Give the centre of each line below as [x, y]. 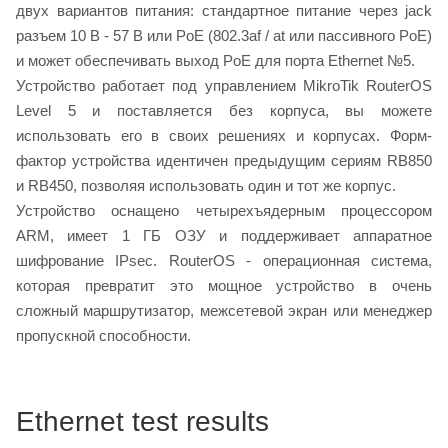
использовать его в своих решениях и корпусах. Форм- [224, 135]
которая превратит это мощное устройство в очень [224, 285]
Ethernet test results [142, 421]
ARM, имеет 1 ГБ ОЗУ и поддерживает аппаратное [224, 235]
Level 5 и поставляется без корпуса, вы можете [224, 110]
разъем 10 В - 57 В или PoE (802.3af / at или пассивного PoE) [224, 35]
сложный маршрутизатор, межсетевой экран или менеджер [224, 310]
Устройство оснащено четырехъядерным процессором [224, 210]
